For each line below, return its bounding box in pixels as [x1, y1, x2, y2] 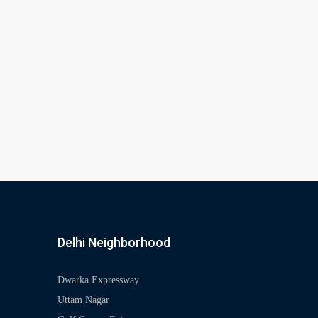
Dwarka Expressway [57, 274, 139, 285]
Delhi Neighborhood [57, 234, 170, 250]
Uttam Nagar [57, 294, 109, 305]
